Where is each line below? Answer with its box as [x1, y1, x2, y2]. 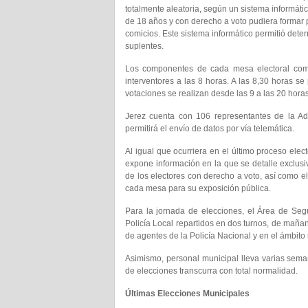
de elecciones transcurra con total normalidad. [125, 266, 298, 276]
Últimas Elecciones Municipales [125, 289, 250, 298]
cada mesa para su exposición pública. [125, 184, 271, 193]
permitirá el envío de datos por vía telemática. [125, 124, 294, 133]
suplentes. [125, 41, 164, 51]
